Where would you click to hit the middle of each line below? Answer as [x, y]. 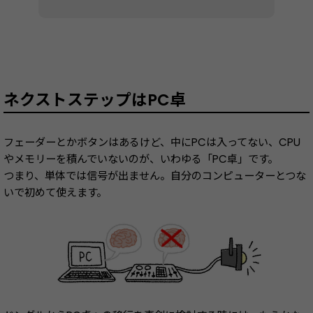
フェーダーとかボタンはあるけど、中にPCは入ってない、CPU [152, 143]
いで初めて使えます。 [55, 193]
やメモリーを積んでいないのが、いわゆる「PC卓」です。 [141, 159]
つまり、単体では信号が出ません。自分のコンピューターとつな [155, 176]
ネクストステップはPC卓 [95, 100]
